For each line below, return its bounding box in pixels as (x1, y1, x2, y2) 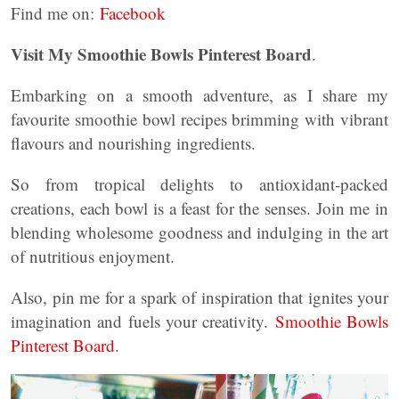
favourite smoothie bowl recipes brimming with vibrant (11, 108, 388, 130)
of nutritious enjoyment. (11, 245, 175, 267)
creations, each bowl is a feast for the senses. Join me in (11, 197, 388, 219)
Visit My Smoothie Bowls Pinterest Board (11, 42, 312, 66)
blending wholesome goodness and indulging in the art (11, 221, 388, 243)
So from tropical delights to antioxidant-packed (11, 173, 388, 195)
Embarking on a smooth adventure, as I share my (11, 84, 388, 106)
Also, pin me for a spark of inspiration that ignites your (11, 286, 388, 308)
